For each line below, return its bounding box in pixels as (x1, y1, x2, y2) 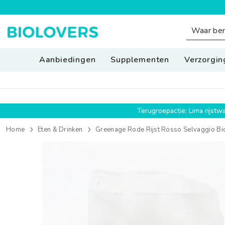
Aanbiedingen (39, 54, 96, 65)
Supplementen (110, 54, 169, 65)
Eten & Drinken (37, 125, 83, 134)
